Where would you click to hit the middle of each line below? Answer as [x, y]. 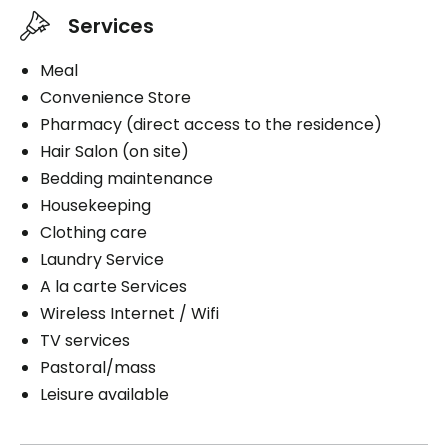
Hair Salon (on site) [114, 151]
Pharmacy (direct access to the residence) [211, 124]
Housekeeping [95, 205]
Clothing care [93, 232]
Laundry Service [102, 259]
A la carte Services [113, 286]
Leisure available [104, 394]
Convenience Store [115, 97]
